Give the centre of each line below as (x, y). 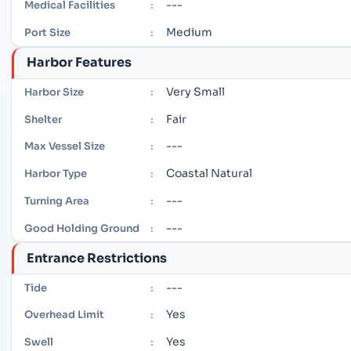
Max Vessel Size (65, 147)
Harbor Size (54, 92)
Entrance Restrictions (97, 258)
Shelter (43, 119)
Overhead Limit (64, 315)
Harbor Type (56, 174)
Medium (190, 33)
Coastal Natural (210, 174)
